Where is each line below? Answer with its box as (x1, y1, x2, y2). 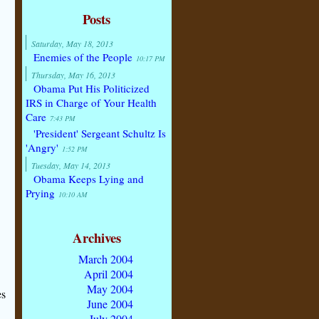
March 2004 (78, 251, 133, 267)
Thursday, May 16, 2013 (26, 68, 115, 80)
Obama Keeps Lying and (33, 171, 144, 186)
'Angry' (25, 140, 62, 155)
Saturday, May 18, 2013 (26, 37, 113, 49)
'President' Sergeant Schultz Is (33, 125, 166, 140)
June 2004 (87, 296, 133, 312)
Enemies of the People (33, 49, 136, 64)
